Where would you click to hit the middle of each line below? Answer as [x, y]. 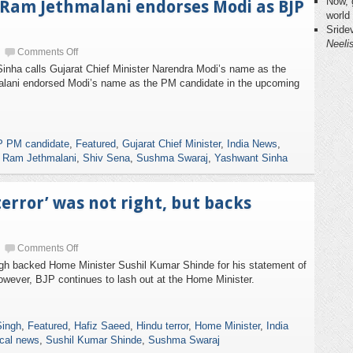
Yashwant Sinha [251, 158]
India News [252, 144]
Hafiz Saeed [102, 326]
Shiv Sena [106, 158]
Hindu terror [162, 326]
